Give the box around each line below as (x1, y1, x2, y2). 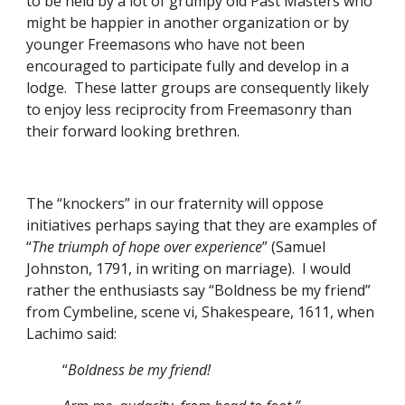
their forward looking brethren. (26, 121, 244, 141)
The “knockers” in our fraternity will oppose (26, 193, 325, 213)
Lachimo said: (26, 324, 118, 344)
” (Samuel (262, 237, 326, 257)
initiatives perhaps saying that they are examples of (26, 215, 378, 235)
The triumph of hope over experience (32, 237, 263, 257)
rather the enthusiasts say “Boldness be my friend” (26, 280, 372, 300)
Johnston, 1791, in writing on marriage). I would (26, 259, 352, 278)
